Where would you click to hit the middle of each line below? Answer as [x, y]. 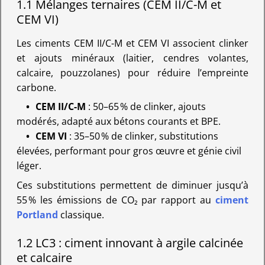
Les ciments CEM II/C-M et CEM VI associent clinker [132, 43]
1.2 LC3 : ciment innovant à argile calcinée [130, 243]
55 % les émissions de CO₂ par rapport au [116, 200]
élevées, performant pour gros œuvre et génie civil [129, 151]
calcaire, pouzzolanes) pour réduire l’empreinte [132, 73]
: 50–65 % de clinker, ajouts [146, 106]
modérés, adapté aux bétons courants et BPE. [118, 121]
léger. [29, 165]
